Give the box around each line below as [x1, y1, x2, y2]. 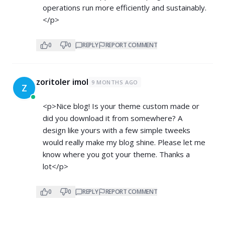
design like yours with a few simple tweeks [43, 125, 190, 135]
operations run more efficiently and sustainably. [43, 3, 206, 13]
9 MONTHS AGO [91, 78, 138, 86]
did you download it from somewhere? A [43, 113, 182, 123]
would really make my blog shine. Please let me [43, 137, 205, 147]
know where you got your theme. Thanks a [43, 149, 190, 159]
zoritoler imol [36, 76, 88, 87]
